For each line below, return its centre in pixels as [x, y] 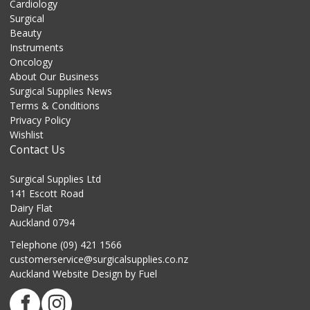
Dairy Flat [31, 208]
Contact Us [37, 149]
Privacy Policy [40, 120]
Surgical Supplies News [61, 91]
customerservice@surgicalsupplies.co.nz [99, 259]
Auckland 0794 [42, 222]
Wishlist [27, 134]
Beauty [26, 33]
